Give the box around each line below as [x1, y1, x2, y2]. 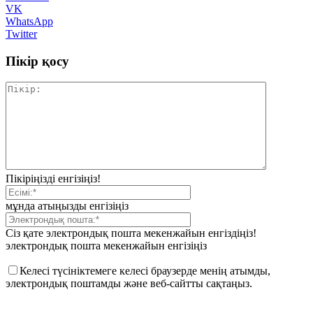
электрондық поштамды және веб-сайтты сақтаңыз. [6, 277, 252, 290]
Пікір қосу [6, 53, 69, 68]
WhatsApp [6, 15, 53, 27]
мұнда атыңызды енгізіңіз [6, 200, 129, 212]
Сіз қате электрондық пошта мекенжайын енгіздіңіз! [6, 227, 256, 240]
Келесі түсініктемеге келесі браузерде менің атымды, [20, 265, 270, 277]
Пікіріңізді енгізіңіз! [6, 173, 101, 185]
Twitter [6, 27, 37, 40]
